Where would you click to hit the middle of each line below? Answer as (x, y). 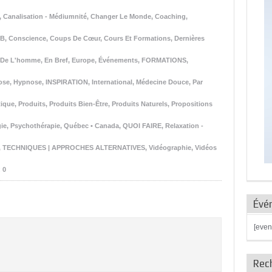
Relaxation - (184, 126)
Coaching (170, 16)
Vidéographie (170, 148)
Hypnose (28, 82)
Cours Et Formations (137, 38)
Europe (83, 60)
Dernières (189, 38)
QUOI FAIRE (142, 126)
